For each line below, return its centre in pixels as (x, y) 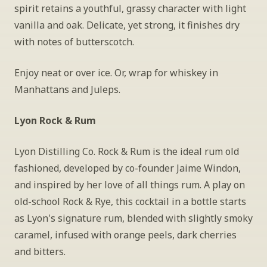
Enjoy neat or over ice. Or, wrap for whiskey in (116, 73)
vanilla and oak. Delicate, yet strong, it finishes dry (127, 25)
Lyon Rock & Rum (55, 120)
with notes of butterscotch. (74, 42)
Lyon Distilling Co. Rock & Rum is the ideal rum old (127, 151)
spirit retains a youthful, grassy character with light (130, 8)
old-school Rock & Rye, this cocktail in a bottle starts (130, 201)
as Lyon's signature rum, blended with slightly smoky (133, 218)
